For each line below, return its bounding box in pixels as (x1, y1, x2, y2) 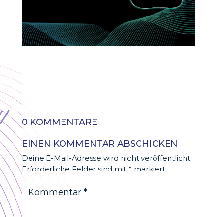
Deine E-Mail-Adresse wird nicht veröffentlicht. (21, 154, 192, 163)
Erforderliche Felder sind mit (21, 164, 128, 174)
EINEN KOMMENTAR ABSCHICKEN (21, 139, 178, 150)
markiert (131, 164, 165, 174)
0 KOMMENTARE (21, 117, 97, 128)
